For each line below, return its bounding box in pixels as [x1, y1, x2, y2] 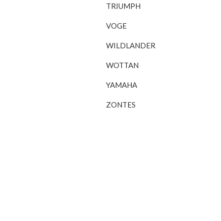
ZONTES [106, 100, 136, 109]
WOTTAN [106, 61, 139, 70]
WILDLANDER [106, 41, 156, 50]
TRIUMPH [106, 1, 141, 10]
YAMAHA [106, 80, 138, 89]
